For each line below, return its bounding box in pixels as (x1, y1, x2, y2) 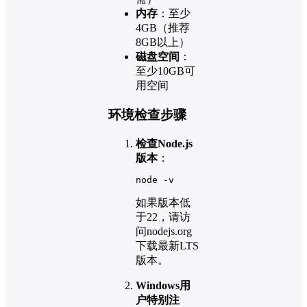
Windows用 (136, 279, 191, 291)
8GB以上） (136, 36, 190, 49)
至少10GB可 (136, 65, 195, 77)
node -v (136, 174, 174, 185)
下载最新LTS (136, 239, 199, 251)
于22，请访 (136, 210, 191, 223)
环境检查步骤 (108, 108, 186, 123)
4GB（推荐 (136, 22, 190, 34)
